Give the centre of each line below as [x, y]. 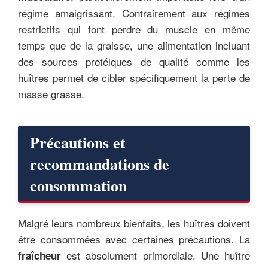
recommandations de [100, 164]
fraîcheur [39, 255]
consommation [78, 185]
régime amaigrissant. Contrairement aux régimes [134, 13]
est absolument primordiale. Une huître [156, 255]
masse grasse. [51, 93]
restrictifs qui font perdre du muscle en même [134, 29]
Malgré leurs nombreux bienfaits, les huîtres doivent [134, 223]
